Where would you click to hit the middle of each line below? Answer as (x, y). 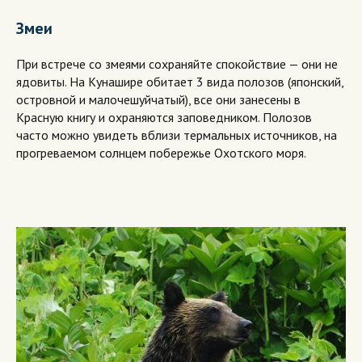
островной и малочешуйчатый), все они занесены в (158, 99)
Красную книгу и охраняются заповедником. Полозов (164, 117)
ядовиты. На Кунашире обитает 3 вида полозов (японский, (180, 81)
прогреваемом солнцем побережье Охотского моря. (161, 152)
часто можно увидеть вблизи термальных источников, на (177, 135)
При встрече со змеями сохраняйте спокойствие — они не (177, 63)
